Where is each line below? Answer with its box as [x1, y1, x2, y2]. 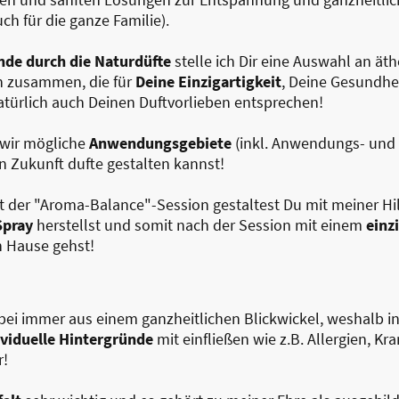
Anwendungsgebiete [85, 132, 232, 153]
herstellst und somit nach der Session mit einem [37, 214, 366, 235]
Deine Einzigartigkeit [135, 70, 281, 92]
